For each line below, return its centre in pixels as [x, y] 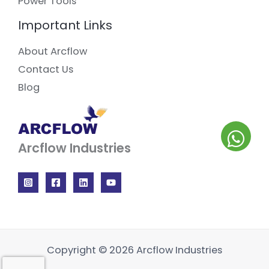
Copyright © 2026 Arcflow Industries [134, 250]
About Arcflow [53, 52]
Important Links [65, 26]
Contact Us [46, 70]
